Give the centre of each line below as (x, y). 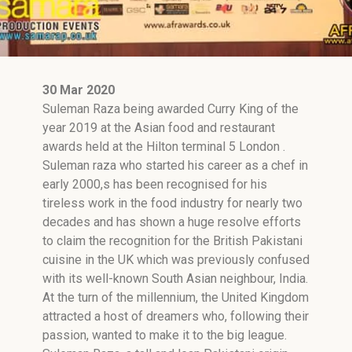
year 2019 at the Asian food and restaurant (159, 128)
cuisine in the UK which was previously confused (176, 260)
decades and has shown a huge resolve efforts (172, 222)
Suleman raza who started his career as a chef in (175, 165)
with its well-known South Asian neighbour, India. (175, 279)
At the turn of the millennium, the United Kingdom (176, 297)
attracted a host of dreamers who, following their (176, 316)
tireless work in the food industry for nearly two (172, 203)
